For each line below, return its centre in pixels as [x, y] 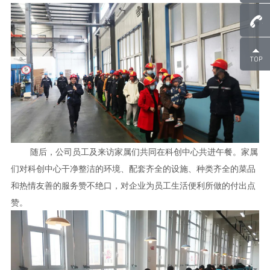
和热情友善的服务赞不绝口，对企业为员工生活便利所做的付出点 [133, 185]
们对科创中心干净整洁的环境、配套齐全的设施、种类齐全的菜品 [133, 168]
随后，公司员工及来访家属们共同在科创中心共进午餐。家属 [144, 152]
